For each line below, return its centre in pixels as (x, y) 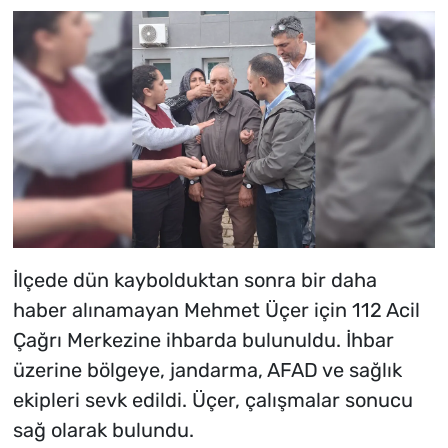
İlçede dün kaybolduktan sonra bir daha (194, 280)
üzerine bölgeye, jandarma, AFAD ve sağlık (207, 370)
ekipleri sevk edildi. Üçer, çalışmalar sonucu (212, 400)
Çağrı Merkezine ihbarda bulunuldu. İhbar (203, 340)
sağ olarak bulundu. (103, 430)
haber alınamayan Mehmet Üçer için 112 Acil (216, 310)
